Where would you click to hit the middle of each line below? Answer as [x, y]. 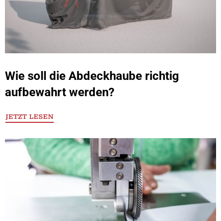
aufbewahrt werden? [60, 92]
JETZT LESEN [30, 117]
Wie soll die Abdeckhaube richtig [92, 76]
